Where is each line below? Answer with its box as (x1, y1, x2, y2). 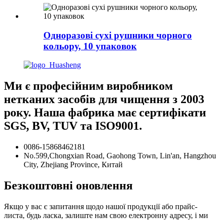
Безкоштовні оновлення (4, 179, 133, 192)
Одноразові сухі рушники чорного (43, 30, 192, 40)
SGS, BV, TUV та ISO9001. (4, 119, 142, 133)
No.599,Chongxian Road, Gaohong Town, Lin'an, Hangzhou (24, 151, 216, 160)
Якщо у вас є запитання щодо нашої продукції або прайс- (4, 202, 197, 211)
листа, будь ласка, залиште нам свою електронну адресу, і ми (4, 211, 208, 220)
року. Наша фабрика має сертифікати (4, 106, 206, 119)
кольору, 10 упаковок (43, 40, 137, 51)
